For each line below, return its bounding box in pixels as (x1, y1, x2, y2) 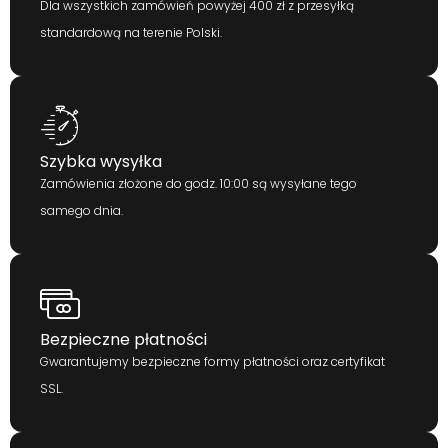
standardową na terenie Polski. (40, 24, 222, 41)
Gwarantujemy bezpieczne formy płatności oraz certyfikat (40, 353, 385, 370)
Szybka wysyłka (40, 150, 162, 173)
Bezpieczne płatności (40, 328, 207, 351)
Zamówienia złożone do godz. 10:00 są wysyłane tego (40, 175, 357, 192)
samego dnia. (40, 202, 123, 219)
